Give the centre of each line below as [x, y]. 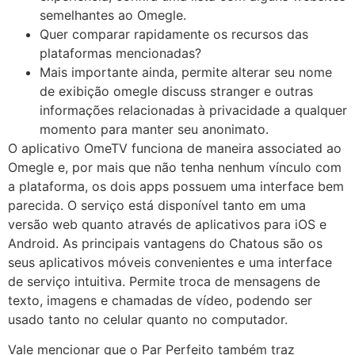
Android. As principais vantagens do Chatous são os [165, 243]
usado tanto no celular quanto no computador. [148, 319]
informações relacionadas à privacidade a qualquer [193, 110]
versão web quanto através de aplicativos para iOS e [167, 224]
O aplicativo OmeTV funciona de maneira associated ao [175, 148]
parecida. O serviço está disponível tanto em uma [157, 205]
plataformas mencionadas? [120, 53]
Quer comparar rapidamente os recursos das [174, 34]
